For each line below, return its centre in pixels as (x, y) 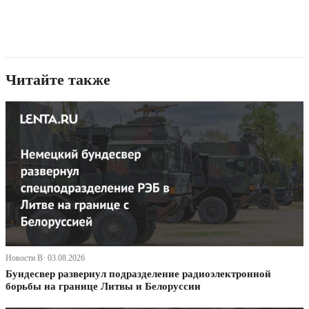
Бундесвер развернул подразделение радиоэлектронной (138, 274)
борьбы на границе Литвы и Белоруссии (103, 287)
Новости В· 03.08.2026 (45, 258)
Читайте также (58, 80)
